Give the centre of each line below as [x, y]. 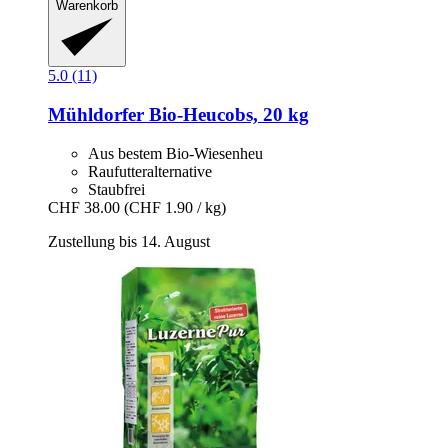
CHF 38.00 [84, 207]
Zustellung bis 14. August [129, 241]
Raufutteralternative [150, 171]
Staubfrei [116, 189]
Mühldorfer [96, 115]
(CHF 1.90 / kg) [175, 207]
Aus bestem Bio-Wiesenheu [175, 153]
